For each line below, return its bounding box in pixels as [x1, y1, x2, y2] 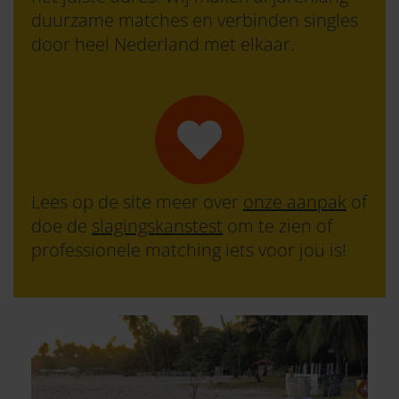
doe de [31, 214, 92, 238]
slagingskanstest [92, 214, 223, 238]
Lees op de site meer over [31, 190, 243, 214]
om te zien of [223, 214, 332, 238]
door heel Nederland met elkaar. [31, 32, 295, 56]
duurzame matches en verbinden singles [31, 8, 358, 32]
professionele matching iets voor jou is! [31, 238, 346, 262]
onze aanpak [243, 190, 346, 214]
